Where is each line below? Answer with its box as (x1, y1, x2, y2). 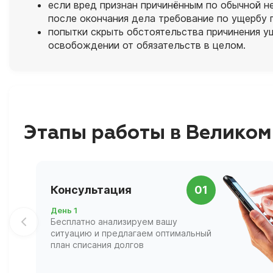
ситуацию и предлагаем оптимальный (51, 227, 211, 238)
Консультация (51, 183, 132, 197)
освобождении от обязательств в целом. (48, 39, 246, 52)
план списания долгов (51, 239, 144, 250)
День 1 (51, 205, 77, 215)
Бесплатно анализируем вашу (51, 216, 177, 227)
